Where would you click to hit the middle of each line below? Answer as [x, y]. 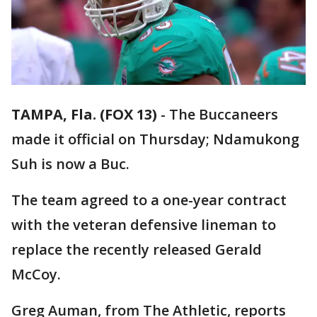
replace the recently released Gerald [137, 250]
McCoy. [38, 275]
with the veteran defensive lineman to [144, 225]
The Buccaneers [224, 115]
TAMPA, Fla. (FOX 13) [84, 115]
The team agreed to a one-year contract [149, 200]
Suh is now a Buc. [70, 164]
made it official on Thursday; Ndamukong [155, 139]
